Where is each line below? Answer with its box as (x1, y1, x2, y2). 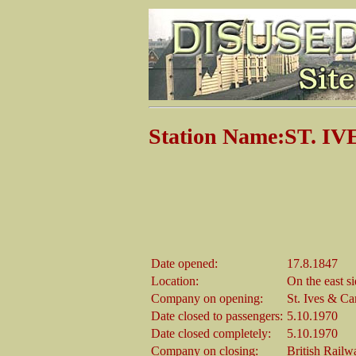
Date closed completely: (150, 326, 271, 340)
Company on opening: (150, 291, 263, 305)
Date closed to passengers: (150, 308, 283, 323)
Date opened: (150, 256, 218, 270)
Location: (150, 273, 199, 288)
